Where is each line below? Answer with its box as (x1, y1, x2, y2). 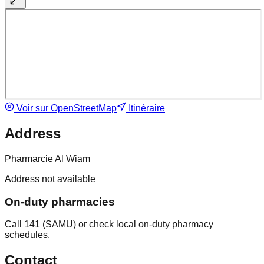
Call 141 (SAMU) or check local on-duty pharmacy (5, 219, 213, 230)
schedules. (5, 230, 50, 240)
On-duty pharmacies (5, 195, 115, 208)
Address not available (5, 174, 95, 184)
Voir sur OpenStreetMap (14, 103, 117, 114)
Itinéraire (126, 103, 165, 114)
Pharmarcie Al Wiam (5, 154, 90, 164)
